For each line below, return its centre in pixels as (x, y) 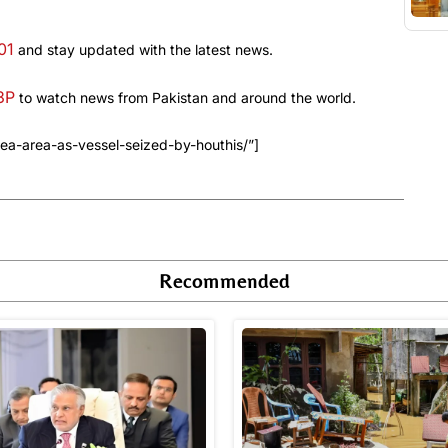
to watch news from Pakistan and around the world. (185, 98)
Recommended (224, 281)
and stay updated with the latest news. (143, 50)
